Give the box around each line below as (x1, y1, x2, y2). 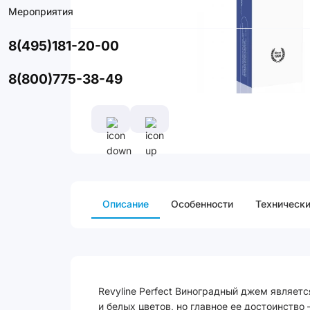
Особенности (171, 198, 233, 210)
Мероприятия (8, 6, 73, 17)
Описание (102, 198, 149, 210)
